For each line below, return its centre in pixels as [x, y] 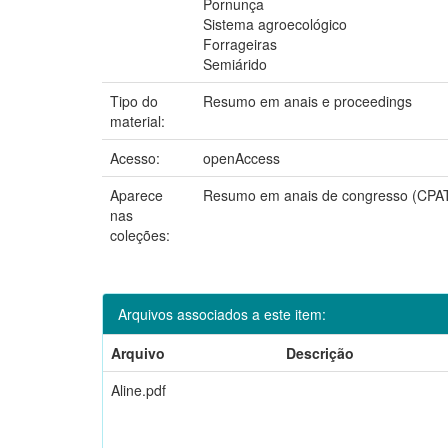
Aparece [136, 194]
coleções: [140, 234]
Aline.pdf [138, 389]
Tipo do [134, 100]
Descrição [320, 352]
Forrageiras [240, 43]
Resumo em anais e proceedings [307, 100]
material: [139, 120]
